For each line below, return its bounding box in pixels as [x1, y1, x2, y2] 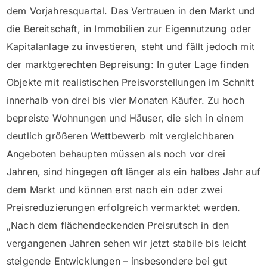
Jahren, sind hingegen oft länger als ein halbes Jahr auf [7, 166, 260, 178]
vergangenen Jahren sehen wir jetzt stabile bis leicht [7, 237, 247, 250]
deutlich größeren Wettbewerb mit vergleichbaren [7, 130, 234, 142]
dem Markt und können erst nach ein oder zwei [7, 184, 223, 196]
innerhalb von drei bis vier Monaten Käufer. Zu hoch [7, 94, 245, 107]
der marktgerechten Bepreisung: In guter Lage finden [7, 58, 249, 71]
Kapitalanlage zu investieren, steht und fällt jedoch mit [7, 41, 254, 53]
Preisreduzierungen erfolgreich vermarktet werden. [7, 201, 240, 214]
